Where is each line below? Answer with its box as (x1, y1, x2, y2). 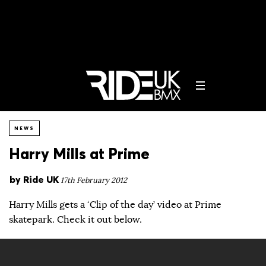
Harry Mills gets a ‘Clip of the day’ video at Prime (9, 198, 221, 211)
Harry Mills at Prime (9, 144, 150, 163)
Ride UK (23, 173, 59, 185)
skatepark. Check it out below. (9, 213, 142, 226)
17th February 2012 (61, 176, 127, 185)
